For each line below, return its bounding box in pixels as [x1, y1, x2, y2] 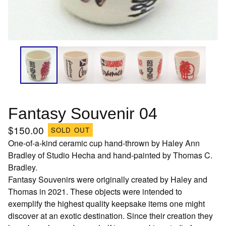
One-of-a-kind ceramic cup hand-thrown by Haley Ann [8, 137, 200, 149]
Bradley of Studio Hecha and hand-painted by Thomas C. [8, 149, 212, 161]
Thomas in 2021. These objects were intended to [8, 185, 182, 197]
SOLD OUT [51, 125, 90, 135]
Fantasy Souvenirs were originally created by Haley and [8, 173, 207, 185]
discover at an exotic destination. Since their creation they [8, 209, 213, 221]
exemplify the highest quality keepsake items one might [8, 197, 205, 209]
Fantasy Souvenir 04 [8, 104, 157, 123]
